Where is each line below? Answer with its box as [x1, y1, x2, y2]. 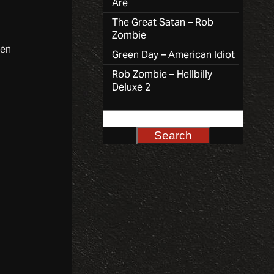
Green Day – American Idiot [112, 48, 235, 61]
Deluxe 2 [112, 80, 150, 94]
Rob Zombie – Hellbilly [112, 67, 212, 81]
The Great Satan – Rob [112, 15, 213, 29]
